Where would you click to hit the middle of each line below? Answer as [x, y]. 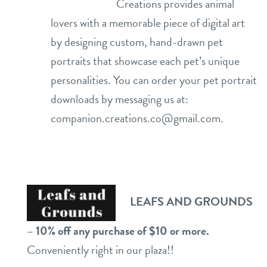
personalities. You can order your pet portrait [154, 80]
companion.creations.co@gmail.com [136, 118]
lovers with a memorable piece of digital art [148, 22]
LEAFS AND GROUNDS [191, 201]
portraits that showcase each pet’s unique [145, 60]
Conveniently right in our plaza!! [100, 250]
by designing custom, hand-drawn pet [137, 41]
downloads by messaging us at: [119, 99]
